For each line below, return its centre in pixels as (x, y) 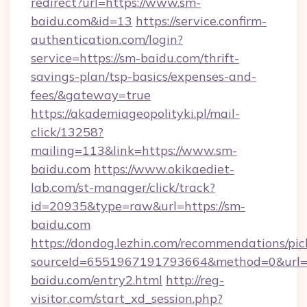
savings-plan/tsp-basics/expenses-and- (144, 76)
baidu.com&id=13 (82, 21)
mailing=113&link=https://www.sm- (134, 150)
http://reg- (195, 280)
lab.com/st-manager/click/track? (123, 187)
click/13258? (67, 132)
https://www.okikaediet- (164, 169)
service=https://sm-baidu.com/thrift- (135, 58)
